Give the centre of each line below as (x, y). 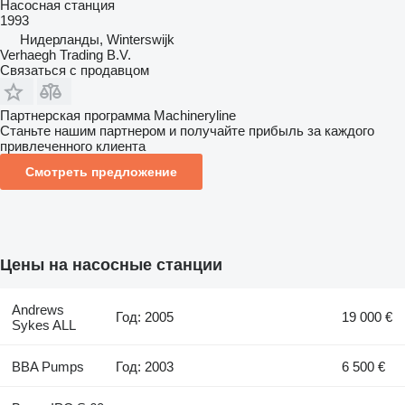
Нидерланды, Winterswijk (97, 39)
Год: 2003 (145, 366)
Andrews (38, 309)
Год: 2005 (145, 316)
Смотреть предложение (101, 171)
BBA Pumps (47, 366)
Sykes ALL (43, 325)
